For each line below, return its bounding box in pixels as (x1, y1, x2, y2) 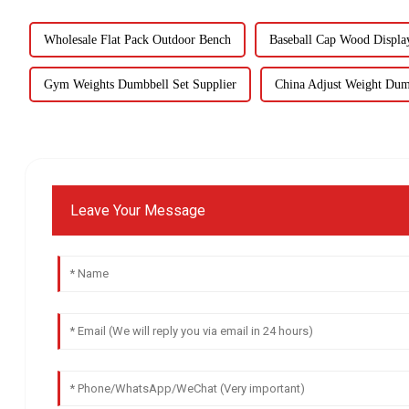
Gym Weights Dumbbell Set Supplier (43, 77, 236, 91)
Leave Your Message (70, 201, 206, 219)
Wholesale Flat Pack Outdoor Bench (43, 32, 231, 47)
